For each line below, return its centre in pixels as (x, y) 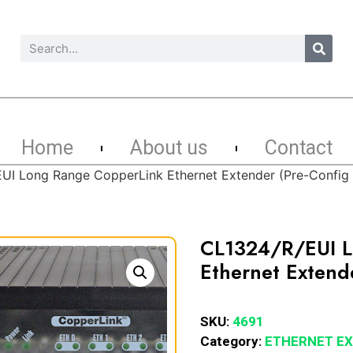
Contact (298, 148)
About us (169, 148)
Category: (232, 341)
